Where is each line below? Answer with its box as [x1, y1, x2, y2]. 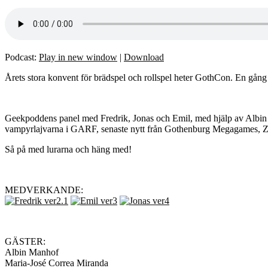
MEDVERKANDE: [5, 184, 83, 195]
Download [124, 51, 164, 62]
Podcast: [5, 51, 39, 62]
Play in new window [39, 51, 117, 62]
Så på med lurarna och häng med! [5, 144, 132, 154]
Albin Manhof [5, 246, 59, 257]
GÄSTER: [5, 236, 45, 246]
